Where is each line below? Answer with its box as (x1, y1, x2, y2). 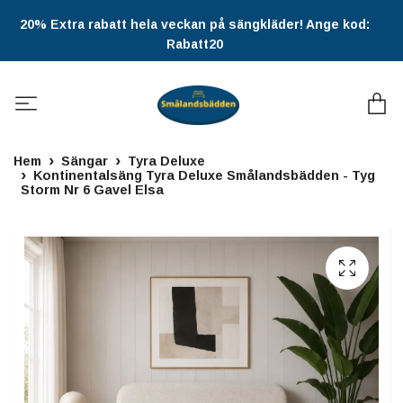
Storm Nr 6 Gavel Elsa (21, 183, 164, 198)
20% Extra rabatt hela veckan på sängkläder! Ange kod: (20, 17, 370, 31)
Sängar (61, 154, 108, 169)
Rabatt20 (166, 37, 223, 51)
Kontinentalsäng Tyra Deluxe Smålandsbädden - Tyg (33, 168, 375, 184)
